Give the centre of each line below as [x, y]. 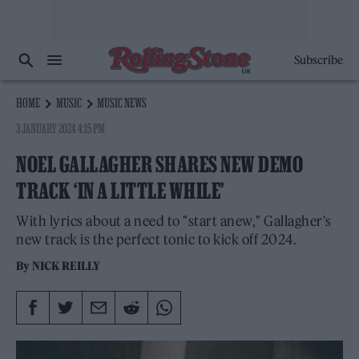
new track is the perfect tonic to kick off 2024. [156, 240]
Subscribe [318, 60]
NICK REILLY [67, 266]
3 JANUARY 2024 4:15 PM [61, 128]
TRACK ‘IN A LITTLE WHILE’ [120, 191]
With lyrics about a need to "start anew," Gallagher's [174, 221]
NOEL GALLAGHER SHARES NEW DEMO [159, 164]
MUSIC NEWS [122, 103]
